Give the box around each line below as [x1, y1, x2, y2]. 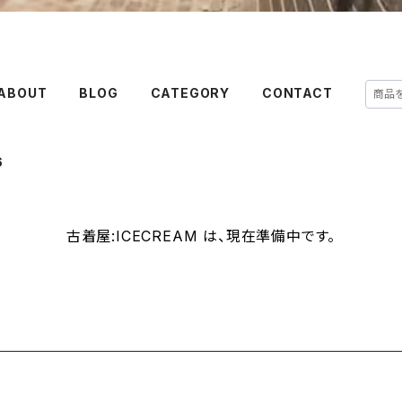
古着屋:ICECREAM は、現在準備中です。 [66, 227, 336, 245]
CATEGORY [150, 85, 231, 100]
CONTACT [262, 85, 333, 100]
